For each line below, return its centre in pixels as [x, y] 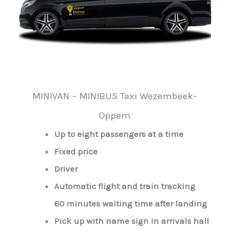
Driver [66, 169]
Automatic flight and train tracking [124, 186]
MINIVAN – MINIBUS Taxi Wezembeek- [114, 96]
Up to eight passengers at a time [119, 134]
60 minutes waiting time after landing [130, 204]
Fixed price [76, 152]
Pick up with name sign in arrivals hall [131, 221]
